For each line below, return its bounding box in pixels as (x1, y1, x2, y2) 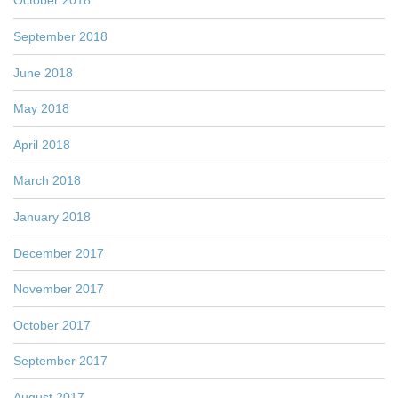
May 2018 (13, 101, 69, 116)
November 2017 (13, 282, 104, 297)
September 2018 (13, 29, 107, 44)
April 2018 (13, 137, 70, 152)
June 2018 (13, 65, 73, 80)
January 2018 (13, 210, 91, 225)
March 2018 (13, 173, 81, 188)
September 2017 (13, 354, 107, 369)
